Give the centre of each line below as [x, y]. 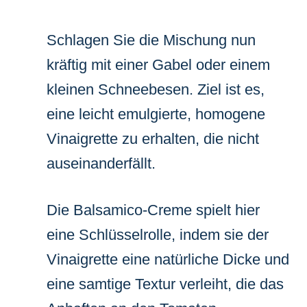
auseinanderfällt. [101, 163]
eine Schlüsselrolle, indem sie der [158, 234]
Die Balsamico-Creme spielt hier [153, 210]
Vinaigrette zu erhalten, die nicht [153, 138]
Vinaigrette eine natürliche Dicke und [168, 259]
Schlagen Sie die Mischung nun [151, 40]
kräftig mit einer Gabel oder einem [158, 64]
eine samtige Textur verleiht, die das [165, 284]
